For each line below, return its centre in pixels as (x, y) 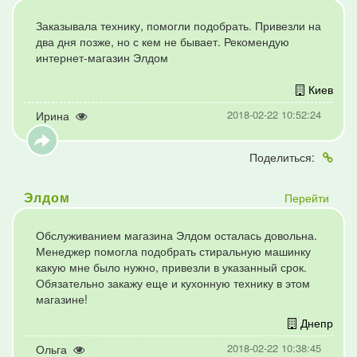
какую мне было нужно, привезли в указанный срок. (171, 267)
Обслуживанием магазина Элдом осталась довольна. (177, 235)
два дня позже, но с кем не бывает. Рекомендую (163, 41)
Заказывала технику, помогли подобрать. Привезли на (178, 25)
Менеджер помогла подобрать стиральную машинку (173, 251)
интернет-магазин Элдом (102, 57)
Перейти (306, 198)
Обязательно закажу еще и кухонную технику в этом (173, 283)
